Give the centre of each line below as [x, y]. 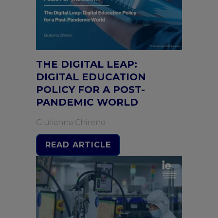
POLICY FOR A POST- [91, 90]
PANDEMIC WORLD [87, 102]
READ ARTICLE [78, 145]
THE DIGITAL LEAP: [87, 64]
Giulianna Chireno [71, 122]
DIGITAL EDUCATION [91, 77]
